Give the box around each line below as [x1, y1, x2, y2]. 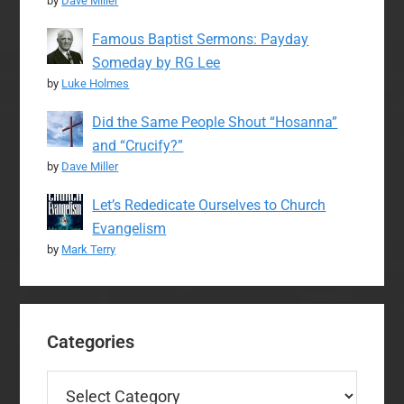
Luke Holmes [61, 76, 130, 90]
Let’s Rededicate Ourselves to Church [92, 196, 326, 214]
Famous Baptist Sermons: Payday [92, 30, 309, 48]
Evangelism [92, 219, 167, 237]
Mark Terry [61, 242, 116, 256]
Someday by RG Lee [92, 53, 221, 71]
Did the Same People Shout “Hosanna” [92, 113, 338, 131]
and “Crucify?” [92, 136, 184, 154]
